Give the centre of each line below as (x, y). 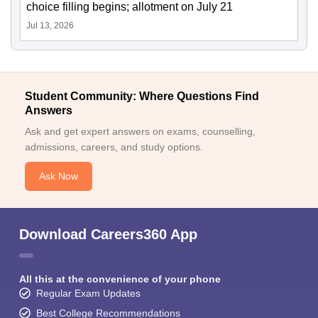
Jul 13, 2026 (50, 26)
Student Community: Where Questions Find (142, 97)
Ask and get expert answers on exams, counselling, (140, 132)
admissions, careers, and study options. (114, 147)
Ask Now (59, 176)
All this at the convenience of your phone (120, 279)
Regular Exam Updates (88, 294)
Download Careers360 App (108, 235)
